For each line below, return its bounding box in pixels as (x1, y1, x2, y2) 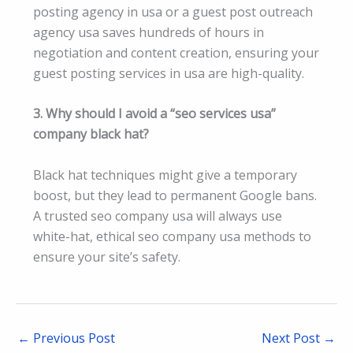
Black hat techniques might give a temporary (33, 165, 297, 184)
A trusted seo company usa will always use (33, 206, 282, 225)
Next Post (262, 329, 323, 347)
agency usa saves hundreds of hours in (33, 23, 264, 41)
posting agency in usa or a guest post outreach (33, 2, 313, 20)
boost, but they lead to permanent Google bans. (33, 186, 317, 204)
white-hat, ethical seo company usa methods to (33, 227, 311, 245)
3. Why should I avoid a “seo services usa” (33, 105, 276, 123)
